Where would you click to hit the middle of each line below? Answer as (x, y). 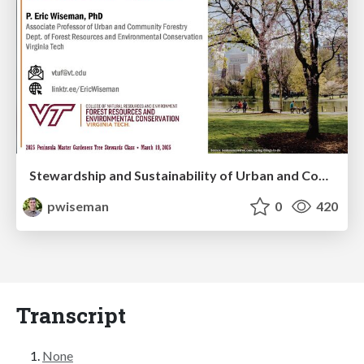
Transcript (71, 315)
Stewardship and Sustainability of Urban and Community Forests (323, 175)
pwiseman (77, 206)
